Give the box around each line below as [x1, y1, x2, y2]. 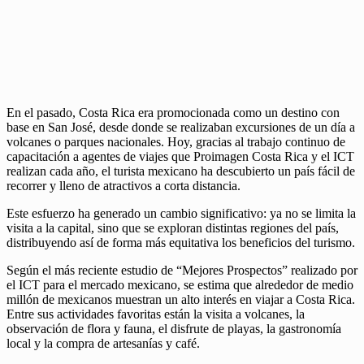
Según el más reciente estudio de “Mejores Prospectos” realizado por [6, 262, 357, 277]
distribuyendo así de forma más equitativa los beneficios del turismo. [6, 235, 355, 249]
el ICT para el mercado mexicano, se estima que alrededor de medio [6, 277, 353, 292]
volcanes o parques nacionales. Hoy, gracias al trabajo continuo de [6, 134, 345, 149]
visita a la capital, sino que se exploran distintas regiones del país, [6, 220, 339, 235]
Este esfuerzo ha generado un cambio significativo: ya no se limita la [6, 206, 356, 220]
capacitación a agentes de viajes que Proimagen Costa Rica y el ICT [6, 149, 354, 163]
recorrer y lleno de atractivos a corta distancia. [6, 178, 240, 193]
